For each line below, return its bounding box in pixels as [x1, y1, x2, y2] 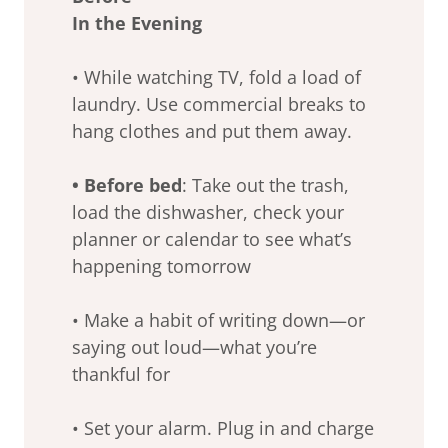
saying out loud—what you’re [72, 334, 317, 359]
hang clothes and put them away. [72, 118, 352, 143]
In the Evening [72, 10, 202, 35]
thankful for [72, 361, 170, 386]
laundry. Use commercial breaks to [72, 91, 366, 116]
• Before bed [72, 172, 182, 197]
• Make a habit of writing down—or [72, 307, 365, 332]
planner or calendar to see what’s [72, 226, 352, 251]
